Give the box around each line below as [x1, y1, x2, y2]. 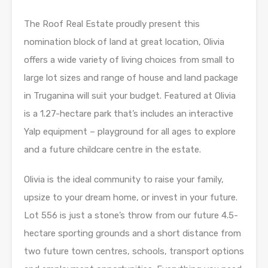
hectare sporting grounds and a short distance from [24, 228, 241, 239]
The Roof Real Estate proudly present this [24, 19, 200, 30]
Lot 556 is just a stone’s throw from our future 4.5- [24, 210, 238, 221]
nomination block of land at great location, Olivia [24, 36, 224, 48]
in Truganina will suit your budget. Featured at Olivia [24, 90, 236, 102]
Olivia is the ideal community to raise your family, [24, 174, 224, 185]
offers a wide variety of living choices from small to [24, 54, 234, 66]
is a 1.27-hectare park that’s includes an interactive [24, 108, 233, 120]
